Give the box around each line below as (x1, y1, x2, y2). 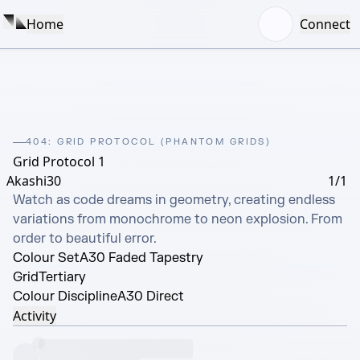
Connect (300, 15, 350, 33)
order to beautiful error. (13, 231, 157, 247)
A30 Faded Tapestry (80, 250, 203, 266)
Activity (13, 307, 56, 325)
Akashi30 (6, 172, 61, 190)
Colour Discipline (13, 288, 117, 305)
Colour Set (13, 250, 80, 266)
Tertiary (39, 269, 86, 285)
